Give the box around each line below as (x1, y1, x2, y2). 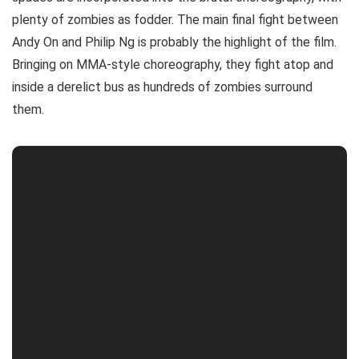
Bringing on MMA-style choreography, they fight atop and (12, 56, 333, 72)
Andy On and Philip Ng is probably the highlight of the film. (12, 34, 337, 50)
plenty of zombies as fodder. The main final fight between (12, 11, 338, 27)
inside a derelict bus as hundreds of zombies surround (12, 79, 313, 95)
